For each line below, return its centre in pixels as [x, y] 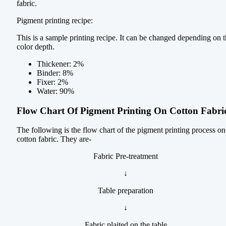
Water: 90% [55, 91]
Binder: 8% [55, 73]
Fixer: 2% [52, 82]
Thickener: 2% [60, 64]
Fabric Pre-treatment [126, 156]
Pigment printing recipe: [55, 21]
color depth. [36, 47]
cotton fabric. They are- [54, 139]
